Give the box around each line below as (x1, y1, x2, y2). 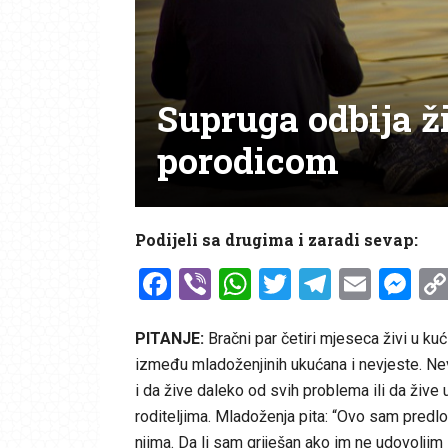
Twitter (290, 264, 393, 303)
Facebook (170, 264, 310, 303)
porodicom (156, 136, 339, 184)
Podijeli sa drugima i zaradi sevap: (134, 228, 418, 250)
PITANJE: (134, 328, 204, 348)
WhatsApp (250, 264, 399, 303)
